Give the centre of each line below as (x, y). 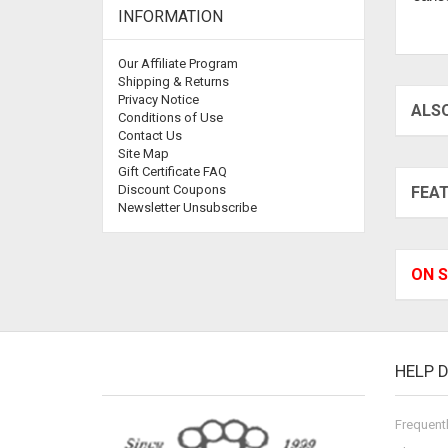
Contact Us (150, 136)
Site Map (143, 154)
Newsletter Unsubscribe (187, 208)
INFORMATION (170, 17)
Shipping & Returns (173, 82)
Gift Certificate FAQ (172, 172)
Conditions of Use (170, 118)
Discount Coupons (172, 190)
